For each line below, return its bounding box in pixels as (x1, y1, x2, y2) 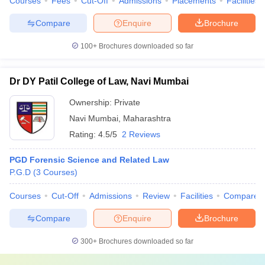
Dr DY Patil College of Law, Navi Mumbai (9, 76, 189, 86)
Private (114, 98, 140, 107)
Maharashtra (123, 114, 171, 123)
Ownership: (69, 98, 114, 107)
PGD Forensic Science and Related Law (9, 155, 169, 164)
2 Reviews (122, 130, 160, 139)
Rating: (69, 130, 98, 139)
